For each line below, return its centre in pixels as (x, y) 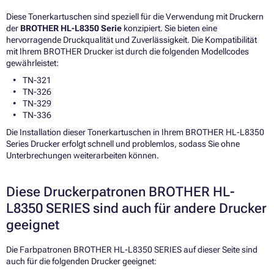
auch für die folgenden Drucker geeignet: (81, 261)
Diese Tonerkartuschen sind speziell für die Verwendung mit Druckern (135, 17)
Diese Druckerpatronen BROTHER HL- (120, 192)
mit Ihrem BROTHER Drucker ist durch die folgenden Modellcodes (128, 52)
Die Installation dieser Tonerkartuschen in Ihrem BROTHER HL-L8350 (135, 132)
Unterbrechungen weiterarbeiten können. (83, 156)
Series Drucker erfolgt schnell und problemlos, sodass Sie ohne (123, 144)
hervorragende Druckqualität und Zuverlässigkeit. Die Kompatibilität (131, 40)
